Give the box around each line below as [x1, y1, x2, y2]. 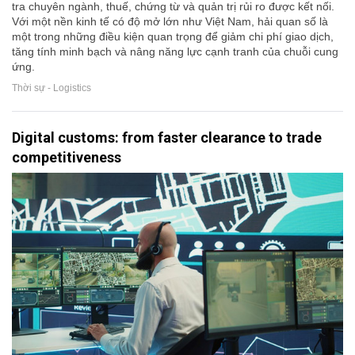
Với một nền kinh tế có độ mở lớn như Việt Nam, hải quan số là [12, 14, 328, 28]
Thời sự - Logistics [12, 82, 91, 94]
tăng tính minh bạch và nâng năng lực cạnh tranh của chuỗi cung [12, 44, 338, 58]
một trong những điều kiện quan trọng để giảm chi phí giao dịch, [12, 29, 334, 43]
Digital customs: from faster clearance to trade [12, 128, 322, 146]
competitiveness [12, 148, 121, 166]
